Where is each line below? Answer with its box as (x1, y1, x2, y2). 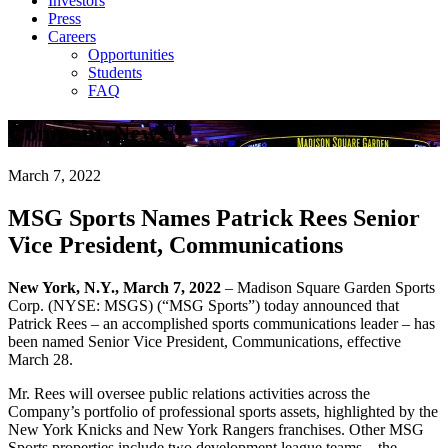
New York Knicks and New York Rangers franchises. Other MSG (8, 420, 424, 438)
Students (88, 64, 142, 81)
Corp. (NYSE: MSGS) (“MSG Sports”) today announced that (8, 296, 399, 314)
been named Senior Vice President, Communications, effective (8, 332, 401, 350)
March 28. (8, 350, 73, 368)
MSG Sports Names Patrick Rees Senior (8, 204, 420, 231)
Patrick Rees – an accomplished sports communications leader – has (8, 314, 435, 332)
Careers (48, 28, 96, 45)
